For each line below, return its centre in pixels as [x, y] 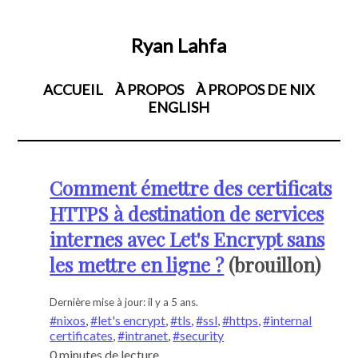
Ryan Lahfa [179, 45]
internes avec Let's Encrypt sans [187, 239]
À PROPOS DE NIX [255, 89]
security [202, 335]
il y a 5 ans [172, 302]
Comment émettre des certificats [191, 188]
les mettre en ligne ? [137, 265]
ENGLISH [179, 107]
